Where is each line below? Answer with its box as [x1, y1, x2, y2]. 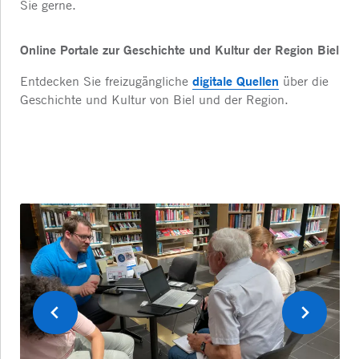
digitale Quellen [192, 72, 279, 89]
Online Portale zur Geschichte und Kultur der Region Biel [20, 41, 339, 58]
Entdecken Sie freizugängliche [20, 73, 192, 89]
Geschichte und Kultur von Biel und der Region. [20, 91, 288, 107]
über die [279, 73, 329, 89]
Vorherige [54, 313, 105, 329]
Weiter [303, 313, 337, 329]
